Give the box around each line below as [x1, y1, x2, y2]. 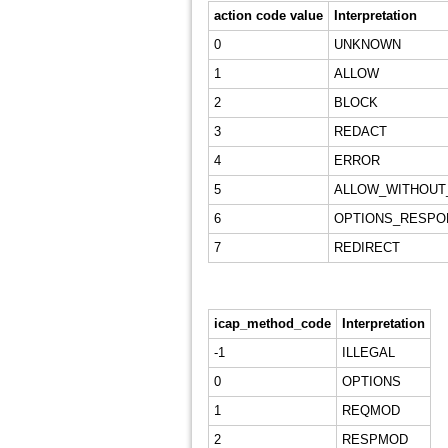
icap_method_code [213, 316, 331, 331]
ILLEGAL [341, 345, 395, 360]
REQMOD [341, 403, 400, 418]
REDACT [333, 124, 387, 139]
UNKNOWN [333, 37, 401, 52]
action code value [213, 8, 323, 23]
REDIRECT [333, 240, 400, 255]
